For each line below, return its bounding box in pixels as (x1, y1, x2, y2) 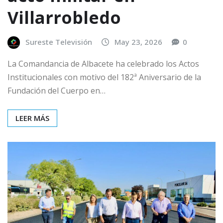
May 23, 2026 (114, 37, 162, 47)
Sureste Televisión (25, 37, 92, 47)
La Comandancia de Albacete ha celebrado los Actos (7, 58, 199, 69)
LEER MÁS (15, 112, 49, 123)
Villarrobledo (7, 6, 121, 29)
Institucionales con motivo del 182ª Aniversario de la (7, 71, 201, 83)
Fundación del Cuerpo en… (7, 85, 106, 96)
